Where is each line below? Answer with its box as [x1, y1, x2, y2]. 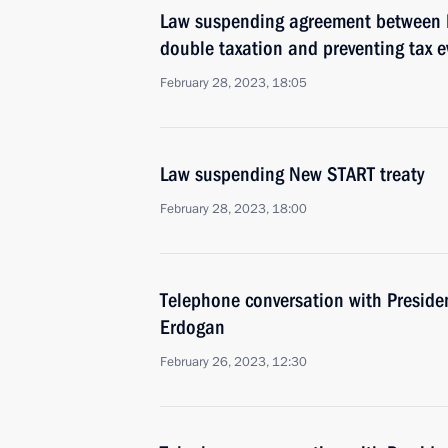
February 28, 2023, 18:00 [160, 200, 307, 218]
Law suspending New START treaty [160, 162, 424, 186]
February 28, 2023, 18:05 [160, 74, 307, 92]
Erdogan [160, 315, 225, 339]
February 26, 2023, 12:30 [160, 353, 307, 371]
